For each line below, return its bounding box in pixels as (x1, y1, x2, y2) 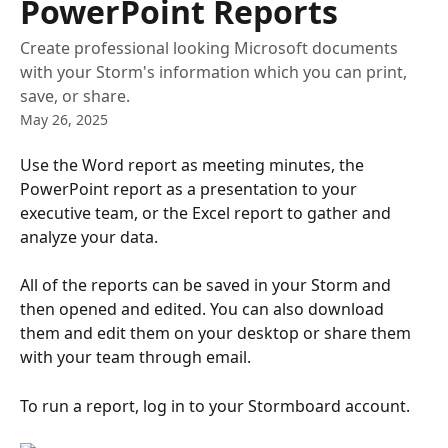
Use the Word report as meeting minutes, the (20, 154, 368, 176)
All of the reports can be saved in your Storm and (20, 274, 395, 297)
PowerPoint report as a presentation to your (20, 178, 361, 200)
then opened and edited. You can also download (20, 298, 388, 321)
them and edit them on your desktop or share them (20, 322, 415, 345)
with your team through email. (20, 346, 251, 369)
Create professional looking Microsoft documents (20, 37, 398, 59)
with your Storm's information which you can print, (20, 61, 407, 83)
